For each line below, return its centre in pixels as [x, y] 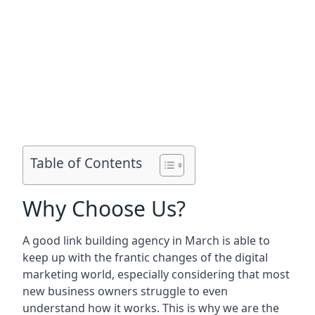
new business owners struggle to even [125, 291]
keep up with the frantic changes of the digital [145, 257]
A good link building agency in [104, 240]
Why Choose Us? [104, 208]
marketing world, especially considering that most [156, 274]
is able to [245, 240]
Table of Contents [86, 163]
